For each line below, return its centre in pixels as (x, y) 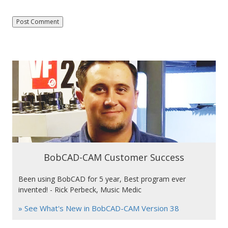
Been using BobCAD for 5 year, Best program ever (102, 179)
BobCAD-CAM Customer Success (114, 157)
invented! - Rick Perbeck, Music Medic (80, 189)
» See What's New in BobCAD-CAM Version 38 (98, 208)
